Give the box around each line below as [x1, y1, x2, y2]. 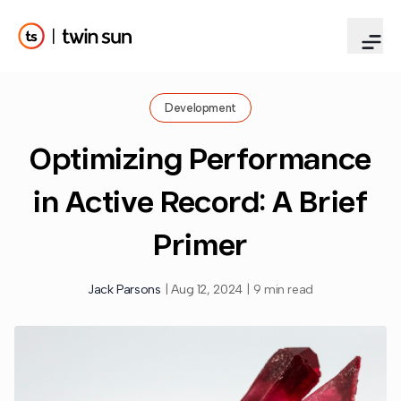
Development [164, 101, 237, 115]
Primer [153, 227, 248, 260]
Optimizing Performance [29, 141, 372, 175]
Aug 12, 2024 [171, 282, 243, 297]
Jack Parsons [87, 282, 161, 297]
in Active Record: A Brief [33, 184, 368, 218]
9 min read [252, 282, 314, 297]
